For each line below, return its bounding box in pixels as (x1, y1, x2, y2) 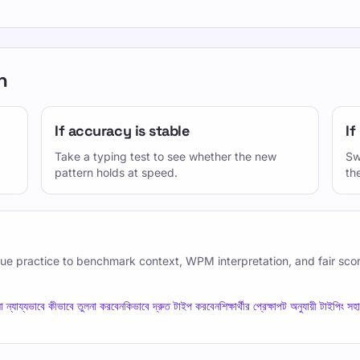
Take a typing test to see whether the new (55, 149, 276, 163)
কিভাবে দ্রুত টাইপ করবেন (124, 299, 219, 313)
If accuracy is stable (55, 121, 190, 140)
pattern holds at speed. (55, 166, 178, 179)
